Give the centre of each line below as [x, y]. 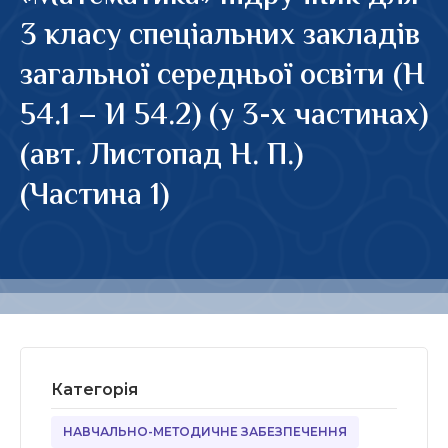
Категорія [94, 389]
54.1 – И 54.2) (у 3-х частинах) [224, 116]
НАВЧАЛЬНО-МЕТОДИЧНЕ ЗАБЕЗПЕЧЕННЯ [205, 431]
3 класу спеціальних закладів [220, 36]
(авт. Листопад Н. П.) [161, 156]
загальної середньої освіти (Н [222, 76]
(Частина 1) [94, 196]
